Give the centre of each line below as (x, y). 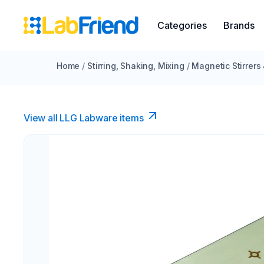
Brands (239, 25)
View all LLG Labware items (84, 118)
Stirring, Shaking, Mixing (136, 66)
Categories (182, 25)
